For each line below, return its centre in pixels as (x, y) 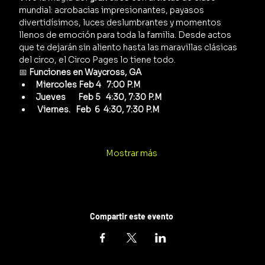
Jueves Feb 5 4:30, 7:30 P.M (99, 97)
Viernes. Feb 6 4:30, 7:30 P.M (99, 110)
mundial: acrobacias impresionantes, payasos (113, 10)
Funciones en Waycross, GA (85, 72)
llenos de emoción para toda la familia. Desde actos (126, 35)
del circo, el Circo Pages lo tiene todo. (98, 60)
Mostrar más (132, 153)
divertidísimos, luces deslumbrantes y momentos (121, 23)
